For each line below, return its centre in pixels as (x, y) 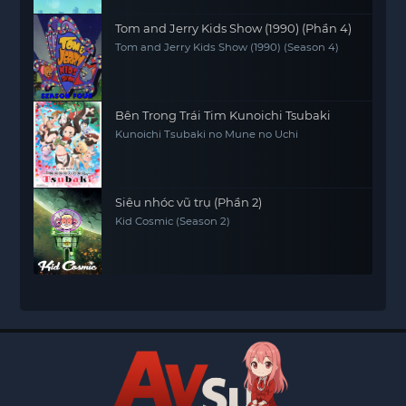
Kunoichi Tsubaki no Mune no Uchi (207, 134)
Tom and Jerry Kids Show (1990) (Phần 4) (234, 28)
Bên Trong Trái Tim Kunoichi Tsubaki (223, 115)
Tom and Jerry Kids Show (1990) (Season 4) (227, 47)
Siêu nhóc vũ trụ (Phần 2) (189, 202)
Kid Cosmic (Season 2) (173, 221)
